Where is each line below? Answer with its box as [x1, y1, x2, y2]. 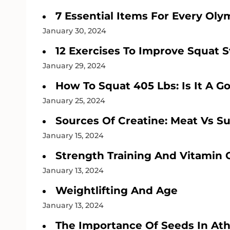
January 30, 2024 [43, 26, 106, 35]
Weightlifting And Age [55, 184, 178, 197]
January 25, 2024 [43, 95, 105, 105]
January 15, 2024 [43, 130, 104, 140]
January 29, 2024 [43, 61, 106, 70]
